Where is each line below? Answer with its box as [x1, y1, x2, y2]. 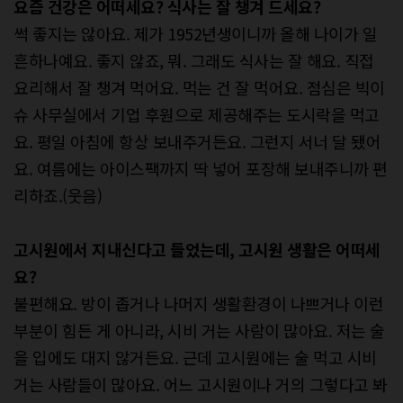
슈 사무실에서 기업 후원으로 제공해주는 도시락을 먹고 [13, 103, 380, 127]
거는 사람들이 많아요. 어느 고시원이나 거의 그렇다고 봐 [13, 372, 388, 397]
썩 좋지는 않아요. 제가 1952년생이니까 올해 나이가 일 [13, 22, 377, 46]
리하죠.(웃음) [13, 184, 102, 208]
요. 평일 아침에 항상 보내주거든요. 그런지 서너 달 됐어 [13, 130, 381, 154]
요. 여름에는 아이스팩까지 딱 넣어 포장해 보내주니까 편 [13, 157, 388, 181]
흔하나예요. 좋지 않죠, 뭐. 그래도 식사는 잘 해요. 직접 [13, 49, 374, 73]
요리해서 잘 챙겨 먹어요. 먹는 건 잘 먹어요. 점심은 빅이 [13, 76, 385, 100]
